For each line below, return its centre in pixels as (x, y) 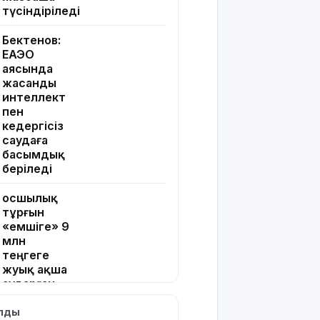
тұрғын (23, 212)
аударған (29, 284)
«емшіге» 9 (36, 227)
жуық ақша (35, 270)
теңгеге (26, 255)
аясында (27, 69)
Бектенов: (31, 40)
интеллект (34, 97)
